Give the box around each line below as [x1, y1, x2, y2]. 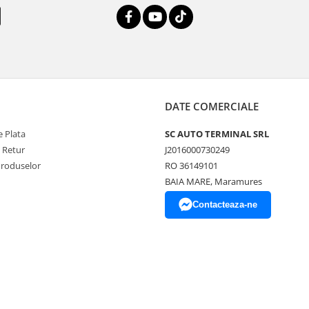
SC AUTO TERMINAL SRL [165, 128, 269, 140]
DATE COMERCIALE [165, 99, 259, 113]
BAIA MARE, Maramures [165, 175, 262, 188]
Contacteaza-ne [192, 199, 257, 210]
